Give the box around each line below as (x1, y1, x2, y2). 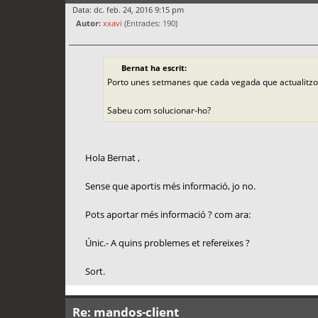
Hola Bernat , (84, 150, 140, 164)
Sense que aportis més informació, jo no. (84, 179, 256, 192)
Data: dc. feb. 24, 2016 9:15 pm (72, 4, 184, 16)
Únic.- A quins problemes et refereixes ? (84, 236, 250, 249)
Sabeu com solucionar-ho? (106, 104, 211, 116)
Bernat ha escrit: (121, 62, 187, 73)
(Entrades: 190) (122, 18, 177, 29)
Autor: (76, 18, 101, 29)
